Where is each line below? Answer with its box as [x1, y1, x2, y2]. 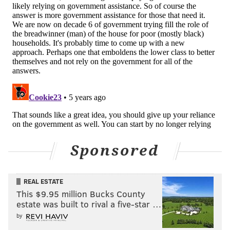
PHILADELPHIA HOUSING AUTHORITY [58, 11, 164, 20]
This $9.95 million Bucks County [16, 188, 145, 200]
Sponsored [70, 142, 160, 160]
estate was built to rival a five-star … [16, 198, 162, 210]
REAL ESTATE [24, 177, 63, 186]
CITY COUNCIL [10, 11, 52, 20]
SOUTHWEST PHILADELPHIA [10, 31, 90, 40]
